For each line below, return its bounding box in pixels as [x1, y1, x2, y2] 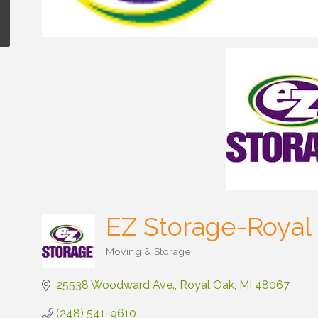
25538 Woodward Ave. [56, 278, 175, 292]
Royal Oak [180, 278, 234, 292]
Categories [105, 253, 155, 265]
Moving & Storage [106, 246, 190, 257]
